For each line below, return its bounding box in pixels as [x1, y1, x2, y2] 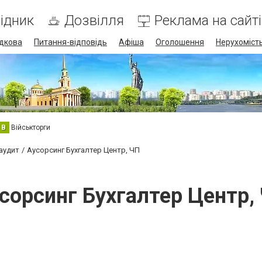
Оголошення [155, 37, 204, 47]
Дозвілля [64, 12, 124, 29]
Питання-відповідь [33, 37, 107, 47]
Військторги [11, 123, 50, 132]
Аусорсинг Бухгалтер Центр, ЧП [27, 146, 140, 154]
